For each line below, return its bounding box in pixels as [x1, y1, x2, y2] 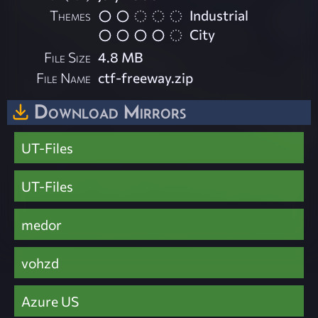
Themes [50, 6, 92, 24]
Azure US [21, 292, 79, 309]
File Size [44, 48, 92, 65]
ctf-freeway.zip [98, 68, 194, 86]
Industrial [190, 6, 249, 24]
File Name [36, 68, 92, 86]
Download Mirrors [34, 99, 186, 123]
